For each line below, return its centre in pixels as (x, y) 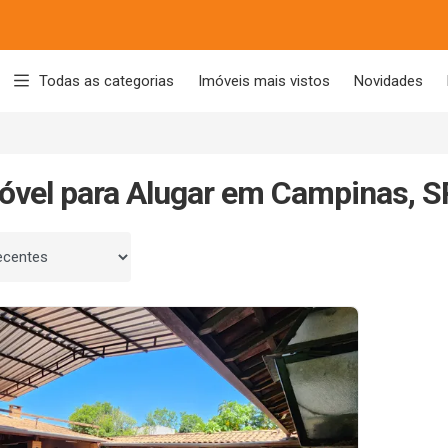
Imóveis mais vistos (264, 81)
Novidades (388, 81)
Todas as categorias (106, 81)
